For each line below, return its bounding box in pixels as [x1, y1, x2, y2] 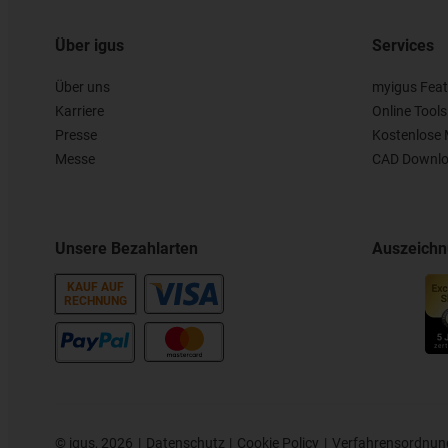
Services [371, 35, 434, 55]
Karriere [55, 102, 104, 119]
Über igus [55, 35, 124, 55]
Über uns [55, 78, 110, 95]
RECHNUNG [64, 293, 127, 308]
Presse [55, 126, 97, 143]
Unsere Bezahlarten [55, 238, 198, 258]
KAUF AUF [67, 279, 124, 294]
